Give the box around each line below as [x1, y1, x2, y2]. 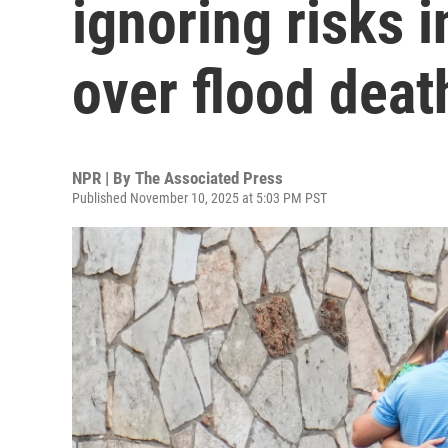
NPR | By [72, 168, 135, 188]
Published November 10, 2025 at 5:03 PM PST [72, 190, 327, 206]
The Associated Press [135, 168, 283, 188]
